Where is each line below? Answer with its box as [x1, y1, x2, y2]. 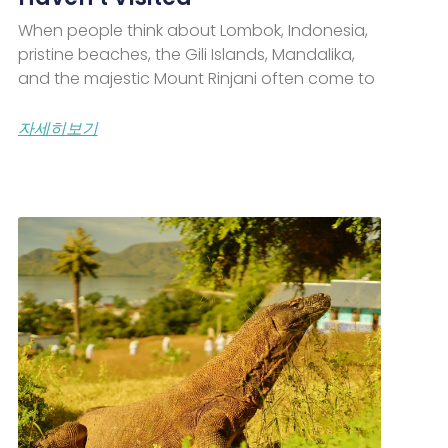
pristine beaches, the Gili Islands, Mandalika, [17, 43, 355, 67]
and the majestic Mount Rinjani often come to [17, 67, 375, 91]
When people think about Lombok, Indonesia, [17, 19, 368, 43]
